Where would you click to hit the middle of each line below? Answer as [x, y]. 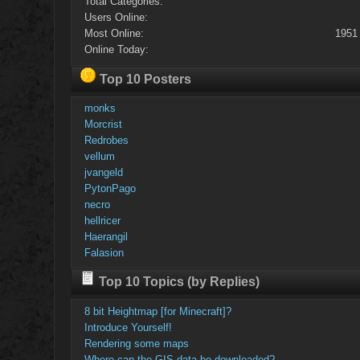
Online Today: [116, 50]
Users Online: [116, 18]
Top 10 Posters [144, 79]
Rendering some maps [136, 343]
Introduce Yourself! [128, 327]
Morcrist [103, 125]
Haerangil [106, 237]
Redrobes [106, 141]
